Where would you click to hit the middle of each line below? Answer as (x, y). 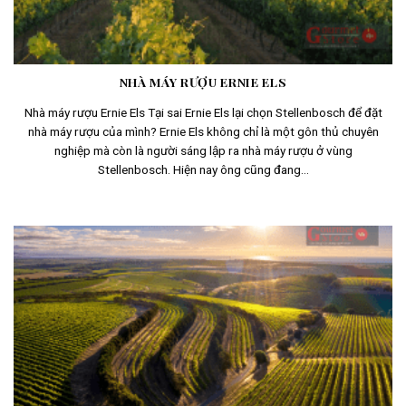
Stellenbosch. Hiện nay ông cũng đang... (203, 170)
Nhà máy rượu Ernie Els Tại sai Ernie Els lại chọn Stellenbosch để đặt (203, 113)
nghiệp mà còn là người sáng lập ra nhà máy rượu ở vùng (203, 151)
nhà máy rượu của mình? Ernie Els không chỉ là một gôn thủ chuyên (203, 132)
